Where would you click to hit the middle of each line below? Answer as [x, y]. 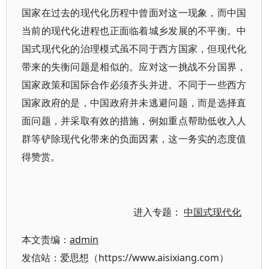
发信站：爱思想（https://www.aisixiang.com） [125, 258]
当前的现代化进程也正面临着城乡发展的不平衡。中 [134, 31]
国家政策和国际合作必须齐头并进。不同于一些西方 [134, 85]
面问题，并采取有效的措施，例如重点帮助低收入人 [134, 121]
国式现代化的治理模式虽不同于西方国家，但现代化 [134, 49]
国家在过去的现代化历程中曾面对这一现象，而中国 [134, 13]
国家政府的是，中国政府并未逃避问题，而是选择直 [134, 103]
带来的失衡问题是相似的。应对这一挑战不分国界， [134, 67]
